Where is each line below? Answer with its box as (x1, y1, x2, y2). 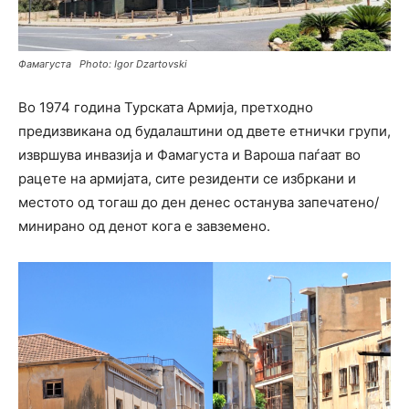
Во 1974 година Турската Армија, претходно (18, 98, 313, 116)
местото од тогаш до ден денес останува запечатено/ (18, 193, 379, 211)
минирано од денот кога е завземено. (18, 216, 270, 235)
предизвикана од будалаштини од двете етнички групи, (18, 121, 391, 140)
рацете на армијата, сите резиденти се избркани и (18, 169, 356, 187)
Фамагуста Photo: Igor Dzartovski (18, 57, 187, 70)
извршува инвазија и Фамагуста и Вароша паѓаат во (18, 145, 361, 163)
